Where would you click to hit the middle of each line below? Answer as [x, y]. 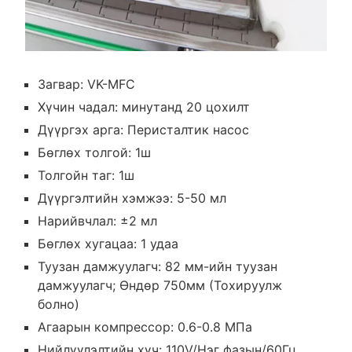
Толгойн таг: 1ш [86, 176]
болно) [58, 304]
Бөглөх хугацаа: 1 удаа [108, 244]
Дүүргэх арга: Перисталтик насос [143, 130]
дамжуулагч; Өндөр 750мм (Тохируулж [159, 286]
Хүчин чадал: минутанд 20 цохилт [143, 107]
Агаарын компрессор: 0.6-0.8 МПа [145, 327]
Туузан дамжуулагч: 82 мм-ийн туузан [157, 267]
